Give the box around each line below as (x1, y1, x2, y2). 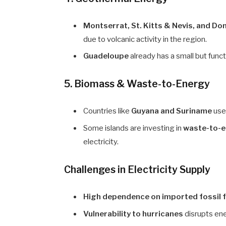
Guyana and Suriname (131, 106, 212, 116)
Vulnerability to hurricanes (83, 209, 184, 218)
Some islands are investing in (83, 124, 184, 133)
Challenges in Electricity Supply (64, 163, 211, 176)
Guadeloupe (83, 51, 129, 61)
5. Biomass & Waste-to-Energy (64, 78, 210, 90)
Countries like (83, 106, 132, 116)
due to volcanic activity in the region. (83, 34, 207, 44)
